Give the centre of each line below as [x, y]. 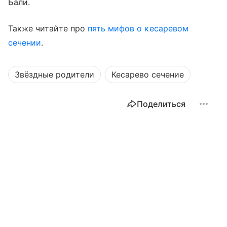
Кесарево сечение [148, 74]
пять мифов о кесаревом [138, 28]
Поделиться [161, 104]
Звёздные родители [54, 74]
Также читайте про [48, 28]
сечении [25, 43]
